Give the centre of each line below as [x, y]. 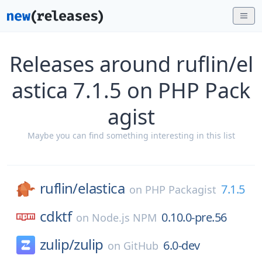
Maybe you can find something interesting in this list [131, 135]
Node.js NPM [124, 218]
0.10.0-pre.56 [194, 217]
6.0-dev [182, 245]
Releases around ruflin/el [131, 64]
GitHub [141, 246]
